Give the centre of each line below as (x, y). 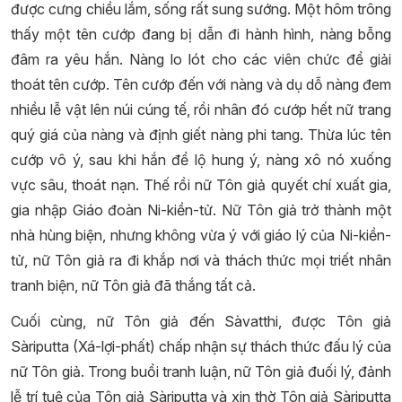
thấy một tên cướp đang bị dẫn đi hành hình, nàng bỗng (201, 34)
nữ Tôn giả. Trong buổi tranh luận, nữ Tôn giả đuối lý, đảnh (201, 371)
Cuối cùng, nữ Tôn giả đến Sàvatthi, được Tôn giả (201, 321)
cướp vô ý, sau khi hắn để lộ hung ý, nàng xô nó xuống (201, 160)
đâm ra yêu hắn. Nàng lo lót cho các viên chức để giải (201, 59)
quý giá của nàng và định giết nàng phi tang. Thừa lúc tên (201, 135)
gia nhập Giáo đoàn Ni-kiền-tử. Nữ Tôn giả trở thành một (201, 210)
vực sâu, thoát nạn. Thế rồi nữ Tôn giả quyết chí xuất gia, (201, 185)
